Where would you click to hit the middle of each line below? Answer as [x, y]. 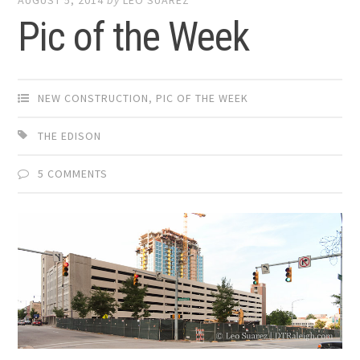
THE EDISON [70, 135]
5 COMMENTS [73, 173]
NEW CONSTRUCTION [94, 98]
